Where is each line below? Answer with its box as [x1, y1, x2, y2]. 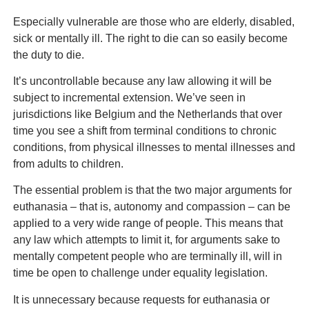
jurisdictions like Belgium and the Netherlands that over [12, 108, 282, 121]
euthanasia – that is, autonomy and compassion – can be [12, 201, 290, 213]
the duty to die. [12, 48, 84, 61]
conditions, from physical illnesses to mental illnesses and [12, 141, 295, 154]
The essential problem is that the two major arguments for [12, 184, 292, 197]
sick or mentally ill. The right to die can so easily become [12, 32, 288, 44]
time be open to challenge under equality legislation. [12, 267, 268, 279]
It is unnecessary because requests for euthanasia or [12, 293, 270, 306]
